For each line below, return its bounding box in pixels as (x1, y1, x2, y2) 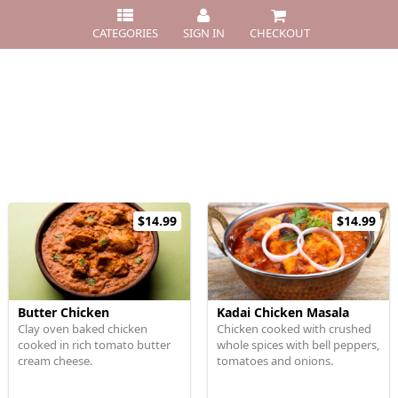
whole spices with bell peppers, (217, 337, 379, 353)
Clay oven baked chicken (18, 321, 147, 337)
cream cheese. (18, 353, 92, 369)
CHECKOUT (249, 25, 310, 41)
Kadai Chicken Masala (217, 304, 349, 321)
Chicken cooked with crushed (217, 321, 371, 337)
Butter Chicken (18, 304, 109, 321)
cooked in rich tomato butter (18, 337, 171, 353)
